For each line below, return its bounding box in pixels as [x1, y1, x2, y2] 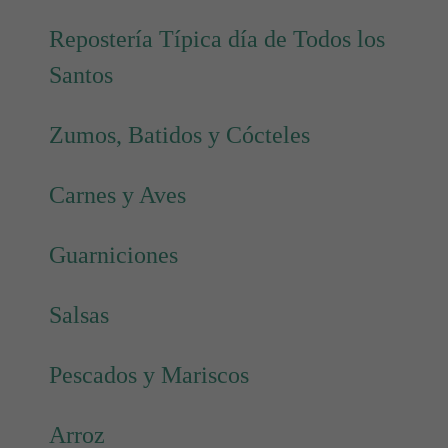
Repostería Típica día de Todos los [49, 26, 385, 53]
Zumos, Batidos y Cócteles [49, 122, 310, 149]
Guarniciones [49, 242, 178, 269]
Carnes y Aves [49, 182, 186, 209]
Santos [49, 62, 113, 89]
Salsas [49, 302, 109, 329]
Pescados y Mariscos [49, 362, 249, 389]
